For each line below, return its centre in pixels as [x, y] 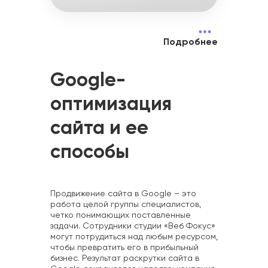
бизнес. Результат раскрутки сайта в [125, 259]
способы [90, 153]
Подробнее [191, 42]
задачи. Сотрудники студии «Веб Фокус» [133, 226]
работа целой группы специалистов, [126, 205]
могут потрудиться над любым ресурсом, [134, 237]
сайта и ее [99, 129]
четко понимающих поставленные [121, 216]
